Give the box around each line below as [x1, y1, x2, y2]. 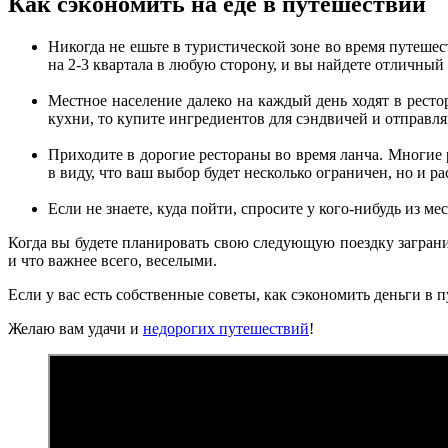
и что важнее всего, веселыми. [8, 251, 217, 269]
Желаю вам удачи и [8, 319, 143, 337]
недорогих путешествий [143, 319, 309, 337]
